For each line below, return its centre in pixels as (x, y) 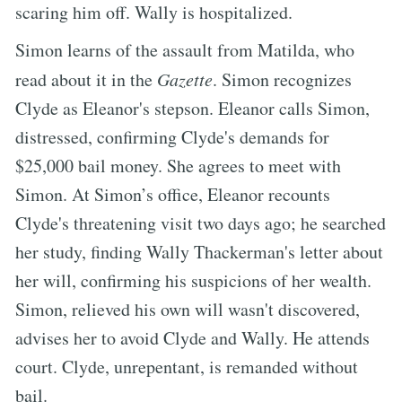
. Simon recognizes (282, 79)
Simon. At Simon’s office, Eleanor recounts (173, 194)
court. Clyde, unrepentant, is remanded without (187, 366)
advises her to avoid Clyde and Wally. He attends (192, 337)
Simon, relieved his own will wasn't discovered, (188, 309)
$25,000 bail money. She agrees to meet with (178, 165)
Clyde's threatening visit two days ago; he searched (201, 223)
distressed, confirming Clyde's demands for (172, 136)
